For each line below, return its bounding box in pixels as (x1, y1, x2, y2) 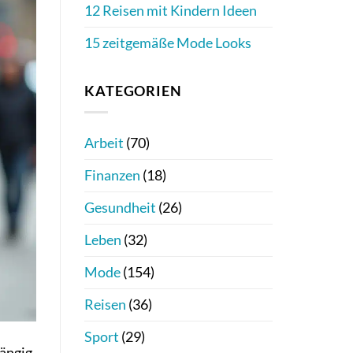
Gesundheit (84, 199, 156, 216)
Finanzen (84, 166, 140, 184)
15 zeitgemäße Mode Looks (84, 35, 251, 52)
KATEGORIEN (84, 82, 182, 99)
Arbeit (84, 134, 124, 151)
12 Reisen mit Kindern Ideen (84, 2, 257, 20)
